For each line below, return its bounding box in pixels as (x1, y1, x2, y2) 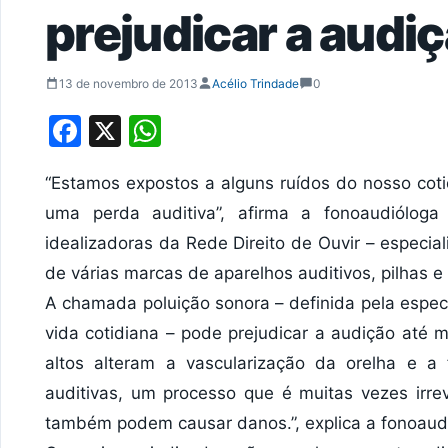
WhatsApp (161, 110, 319, 150)
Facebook (81, 110, 230, 150)
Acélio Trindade (212, 75, 299, 91)
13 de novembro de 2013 (59, 75, 198, 91)
